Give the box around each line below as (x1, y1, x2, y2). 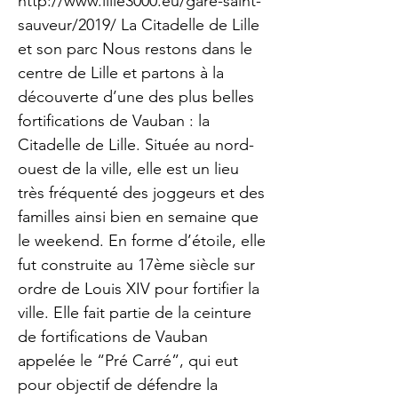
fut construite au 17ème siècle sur (18, 255, 255, 275)
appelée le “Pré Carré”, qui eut (18, 351, 238, 370)
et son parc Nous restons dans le (18, 39, 252, 59)
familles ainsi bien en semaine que (18, 207, 259, 227)
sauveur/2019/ (18, 15, 116, 35)
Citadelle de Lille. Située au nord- (18, 135, 254, 155)
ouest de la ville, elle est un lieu (18, 159, 239, 179)
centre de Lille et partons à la (18, 63, 224, 83)
